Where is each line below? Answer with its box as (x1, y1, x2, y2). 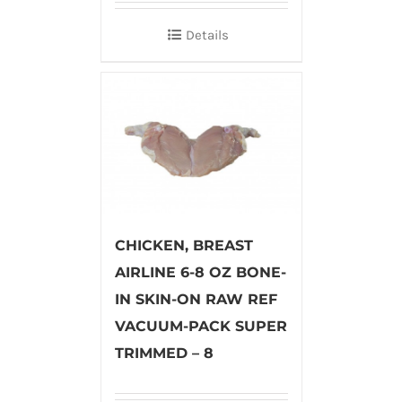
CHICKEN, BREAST (114, 236, 253, 254)
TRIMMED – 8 (114, 344, 214, 362)
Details (186, 26, 229, 43)
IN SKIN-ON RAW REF (114, 290, 277, 308)
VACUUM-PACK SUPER (114, 317, 287, 335)
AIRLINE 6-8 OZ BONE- (114, 263, 286, 281)
